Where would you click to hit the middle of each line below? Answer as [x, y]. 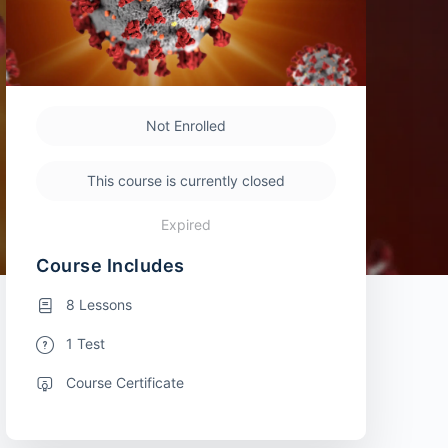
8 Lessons [99, 304]
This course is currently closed [186, 180]
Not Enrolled [186, 125]
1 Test [85, 343]
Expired [186, 224]
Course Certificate [125, 382]
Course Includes [110, 265]
